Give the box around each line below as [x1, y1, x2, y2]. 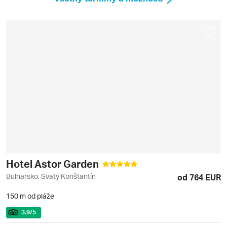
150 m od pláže [6, 192, 54, 201]
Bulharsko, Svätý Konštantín [6, 172, 96, 181]
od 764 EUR [177, 172, 221, 183]
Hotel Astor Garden [6, 157, 101, 171]
